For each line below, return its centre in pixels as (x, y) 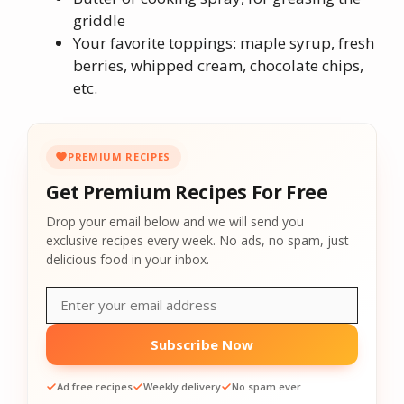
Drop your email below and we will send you (175, 221)
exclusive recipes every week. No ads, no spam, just (197, 240)
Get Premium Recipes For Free (187, 192)
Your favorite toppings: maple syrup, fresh (224, 43)
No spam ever (266, 386)
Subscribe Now (202, 344)
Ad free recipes (95, 386)
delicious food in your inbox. (128, 259)
